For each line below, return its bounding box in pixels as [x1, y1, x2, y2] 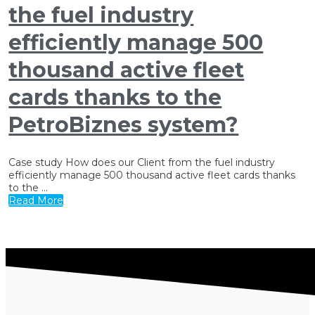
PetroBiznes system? [8, 112, 239, 139]
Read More [8, 194, 64, 207]
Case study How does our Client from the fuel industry [8, 156, 276, 169]
